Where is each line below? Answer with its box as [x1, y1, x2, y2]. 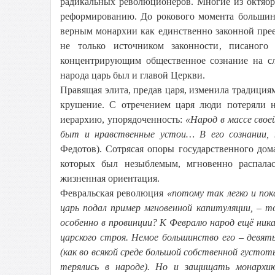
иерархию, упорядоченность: [60, 114, 185, 125]
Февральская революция [60, 188, 167, 198]
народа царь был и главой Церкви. [60, 70, 205, 80]
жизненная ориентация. [60, 173, 160, 184]
